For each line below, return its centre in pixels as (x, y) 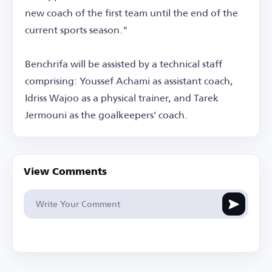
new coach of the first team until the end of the (131, 13)
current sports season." (76, 30)
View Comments (65, 173)
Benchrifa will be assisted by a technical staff (124, 64)
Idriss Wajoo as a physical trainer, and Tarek (122, 98)
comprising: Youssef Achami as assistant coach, (129, 81)
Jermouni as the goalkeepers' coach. (106, 115)
